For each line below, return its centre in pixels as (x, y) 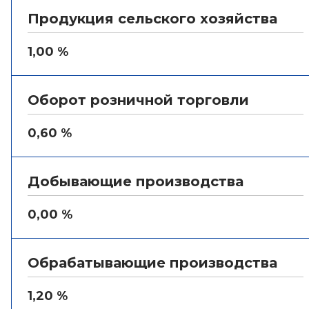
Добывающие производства (136, 181)
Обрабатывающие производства (152, 263)
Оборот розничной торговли (138, 100)
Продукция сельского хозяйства (152, 19)
